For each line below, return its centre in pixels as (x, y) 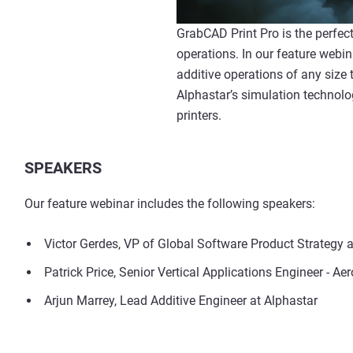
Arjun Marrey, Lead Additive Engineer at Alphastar (181, 300)
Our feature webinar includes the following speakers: (170, 203)
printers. (199, 115)
